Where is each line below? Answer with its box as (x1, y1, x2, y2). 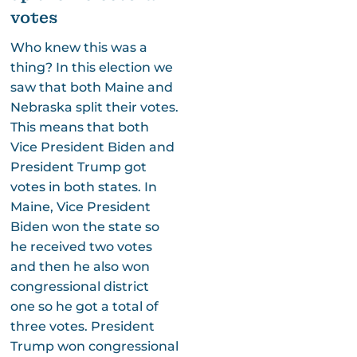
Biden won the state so (10, 218, 159, 234)
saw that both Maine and (10, 79, 173, 95)
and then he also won (10, 258, 150, 274)
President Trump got (10, 159, 147, 175)
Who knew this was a (10, 39, 147, 55)
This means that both (10, 119, 149, 135)
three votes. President (10, 318, 155, 334)
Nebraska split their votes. (10, 99, 178, 115)
